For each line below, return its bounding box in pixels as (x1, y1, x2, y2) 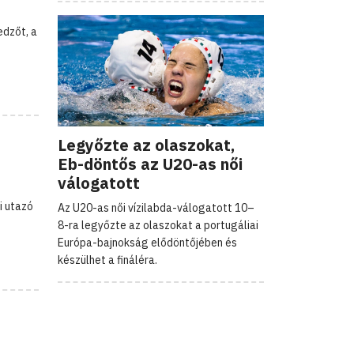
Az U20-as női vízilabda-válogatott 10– (58, 200, 254, 215)
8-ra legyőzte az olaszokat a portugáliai (58, 217, 258, 232)
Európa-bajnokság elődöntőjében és (58, 235, 237, 250)
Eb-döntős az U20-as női (58, 153, 243, 175)
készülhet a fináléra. (58, 252, 157, 267)
